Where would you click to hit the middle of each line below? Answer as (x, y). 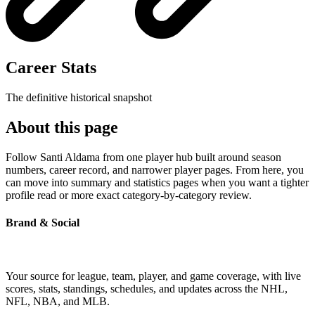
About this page (62, 128)
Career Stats (51, 68)
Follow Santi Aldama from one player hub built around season (143, 157)
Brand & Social (43, 223)
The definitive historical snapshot (79, 98)
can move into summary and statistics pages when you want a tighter (157, 183)
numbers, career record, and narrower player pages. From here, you (155, 170)
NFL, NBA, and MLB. (58, 301)
